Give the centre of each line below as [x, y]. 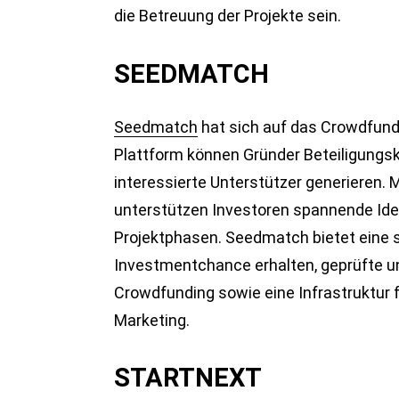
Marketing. [152, 320]
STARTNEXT [188, 378]
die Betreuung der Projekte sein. [228, 16]
